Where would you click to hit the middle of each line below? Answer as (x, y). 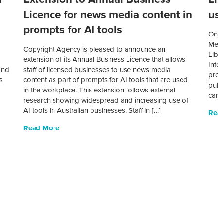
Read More (42, 128)
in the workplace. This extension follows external (100, 90)
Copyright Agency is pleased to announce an (95, 49)
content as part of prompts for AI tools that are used (106, 80)
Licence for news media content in (108, 15)
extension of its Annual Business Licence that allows (105, 60)
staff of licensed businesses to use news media (97, 70)
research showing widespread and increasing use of (106, 100)
